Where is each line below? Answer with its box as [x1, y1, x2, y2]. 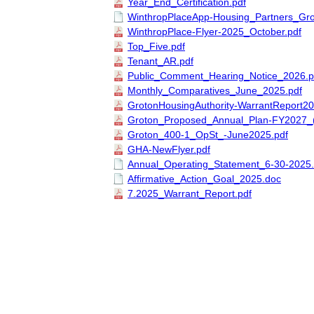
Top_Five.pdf [128, 40, 185, 52]
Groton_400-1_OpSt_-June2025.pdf [128, 128, 288, 140]
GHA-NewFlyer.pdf [128, 143, 210, 155]
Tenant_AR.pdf [128, 55, 193, 67]
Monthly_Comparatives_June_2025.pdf [128, 84, 302, 96]
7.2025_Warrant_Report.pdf [128, 187, 252, 199]
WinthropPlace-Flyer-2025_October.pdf [128, 25, 301, 37]
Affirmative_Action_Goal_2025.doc [128, 172, 281, 184]
